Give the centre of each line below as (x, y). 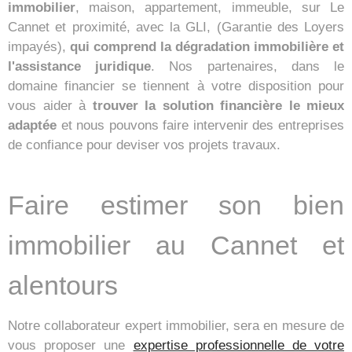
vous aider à (50, 106)
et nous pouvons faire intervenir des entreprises (200, 126)
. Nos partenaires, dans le (248, 67)
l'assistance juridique (80, 67)
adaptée (32, 126)
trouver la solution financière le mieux (218, 106)
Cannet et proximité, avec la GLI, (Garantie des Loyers (176, 27)
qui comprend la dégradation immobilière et (207, 47)
